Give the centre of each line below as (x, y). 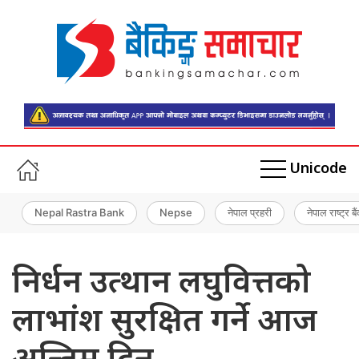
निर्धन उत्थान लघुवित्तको (161, 284)
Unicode (318, 170)
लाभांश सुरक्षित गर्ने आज (165, 323)
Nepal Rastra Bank (79, 213)
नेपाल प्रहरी (250, 213)
